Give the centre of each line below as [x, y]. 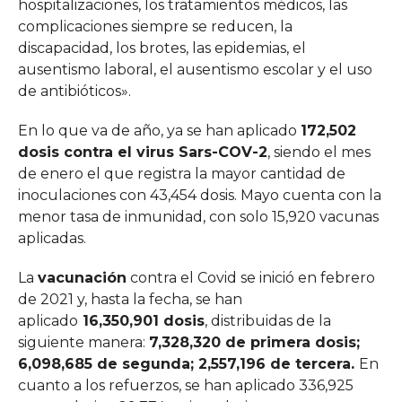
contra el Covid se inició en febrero [250, 278]
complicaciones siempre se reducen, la [155, 27]
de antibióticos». [74, 92]
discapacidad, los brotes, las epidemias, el [162, 48]
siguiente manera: [83, 343]
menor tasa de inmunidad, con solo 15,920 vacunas [198, 217]
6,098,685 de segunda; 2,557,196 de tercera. [188, 364]
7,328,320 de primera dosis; [254, 343]
